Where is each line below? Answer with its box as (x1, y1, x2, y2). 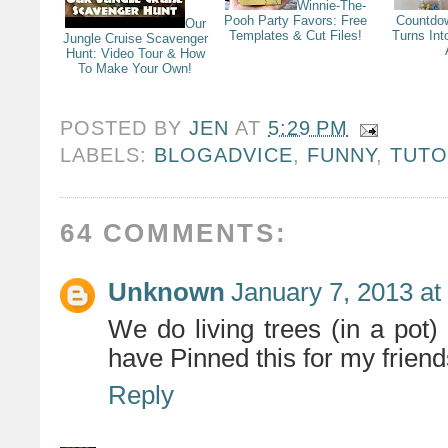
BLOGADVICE (154, 144, 294, 167)
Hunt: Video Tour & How (65, 46, 205, 62)
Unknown (108, 278, 225, 306)
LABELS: (60, 144, 155, 167)
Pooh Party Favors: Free (223, 13, 367, 29)
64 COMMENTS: (60, 219, 288, 247)
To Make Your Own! (78, 61, 192, 77)
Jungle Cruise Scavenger (62, 31, 208, 47)
